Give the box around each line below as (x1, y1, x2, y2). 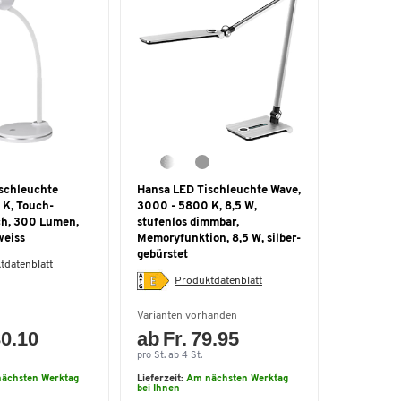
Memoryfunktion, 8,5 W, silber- (137, 233, 301, 244)
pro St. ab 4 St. (137, 351, 202, 361)
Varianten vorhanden (137, 311, 237, 321)
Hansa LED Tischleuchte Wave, (137, 184, 301, 196)
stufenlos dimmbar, (137, 217, 239, 228)
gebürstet (137, 249, 188, 260)
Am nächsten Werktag (186, 374, 288, 384)
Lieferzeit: (137, 374, 186, 384)
